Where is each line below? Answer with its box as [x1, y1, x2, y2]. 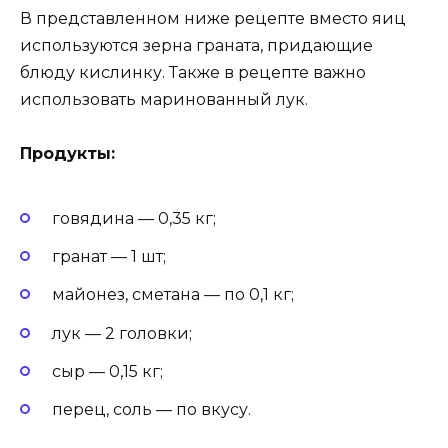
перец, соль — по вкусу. [52, 400, 251, 420]
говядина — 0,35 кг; [52, 209, 216, 229]
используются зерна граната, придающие [20, 35, 373, 55]
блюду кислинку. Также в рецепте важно [20, 62, 366, 82]
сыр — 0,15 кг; [52, 361, 163, 381]
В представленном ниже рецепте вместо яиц [20, 8, 406, 28]
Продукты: [20, 143, 115, 163]
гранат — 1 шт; [52, 247, 166, 267]
